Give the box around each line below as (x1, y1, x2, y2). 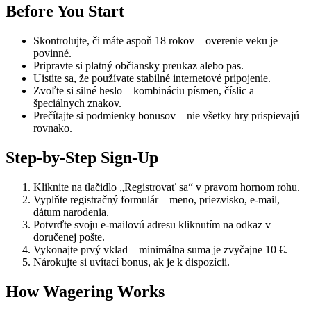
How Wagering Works (6, 282, 165, 301)
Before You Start (6, 2, 124, 21)
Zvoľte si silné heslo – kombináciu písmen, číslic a (33, 85, 254, 97)
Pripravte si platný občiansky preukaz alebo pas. (33, 60, 244, 72)
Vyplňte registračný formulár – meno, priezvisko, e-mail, (33, 194, 280, 206)
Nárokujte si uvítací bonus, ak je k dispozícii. (33, 256, 230, 269)
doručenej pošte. (33, 231, 105, 244)
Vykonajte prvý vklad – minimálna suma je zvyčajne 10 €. (33, 244, 287, 256)
